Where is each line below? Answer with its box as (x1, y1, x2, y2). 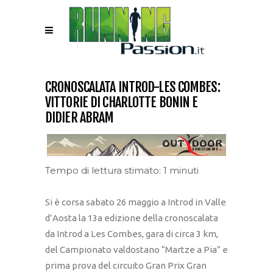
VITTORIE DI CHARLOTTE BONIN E (45, 94, 198, 110)
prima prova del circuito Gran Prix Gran (45, 260, 207, 271)
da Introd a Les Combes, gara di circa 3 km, (45, 229, 218, 239)
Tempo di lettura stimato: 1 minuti (45, 165, 199, 177)
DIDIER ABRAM (45, 109, 114, 126)
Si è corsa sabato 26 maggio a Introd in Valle (45, 197, 226, 208)
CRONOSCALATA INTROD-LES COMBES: (45, 79, 220, 95)
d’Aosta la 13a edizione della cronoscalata (45, 213, 218, 224)
